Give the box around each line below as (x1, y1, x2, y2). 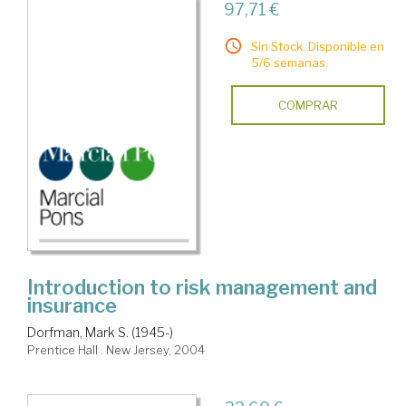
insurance (27, 293, 117, 317)
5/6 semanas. (250, 55, 328, 71)
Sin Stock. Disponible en (250, 39, 384, 54)
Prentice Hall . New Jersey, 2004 (27, 342, 205, 357)
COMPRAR (277, 98, 338, 113)
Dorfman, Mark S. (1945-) (27, 324, 173, 340)
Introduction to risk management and (27, 275, 377, 299)
